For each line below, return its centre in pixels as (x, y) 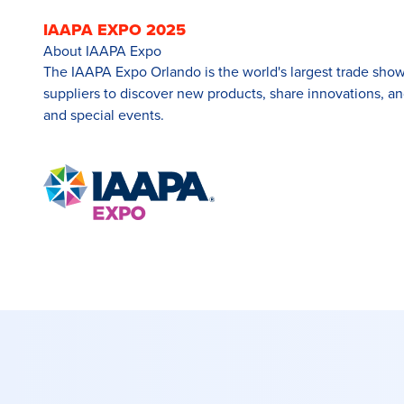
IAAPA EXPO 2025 (115, 30)
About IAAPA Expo (102, 51)
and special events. (106, 115)
